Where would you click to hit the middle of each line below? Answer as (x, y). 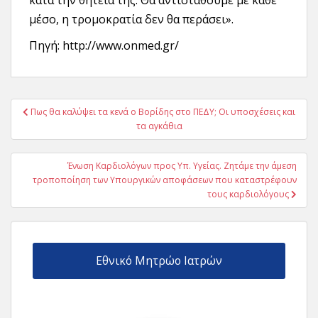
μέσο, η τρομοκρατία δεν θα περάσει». (131, 19)
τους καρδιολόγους (249, 194)
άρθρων (41, 125)
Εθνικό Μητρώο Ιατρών (159, 261)
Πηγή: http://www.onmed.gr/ (104, 45)
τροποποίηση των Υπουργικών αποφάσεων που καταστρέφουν (165, 180)
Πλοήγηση (51, 107)
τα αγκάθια (159, 126)
